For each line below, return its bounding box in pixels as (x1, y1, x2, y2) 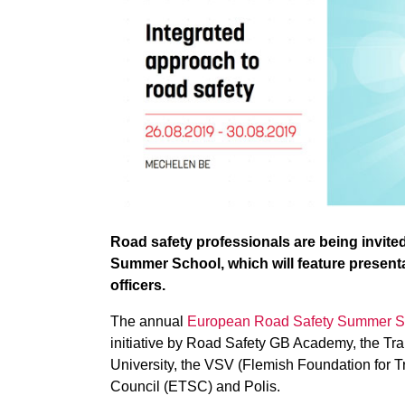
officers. (110, 277, 165, 293)
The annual (110, 313, 187, 329)
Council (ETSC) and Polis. (110, 378, 280, 394)
